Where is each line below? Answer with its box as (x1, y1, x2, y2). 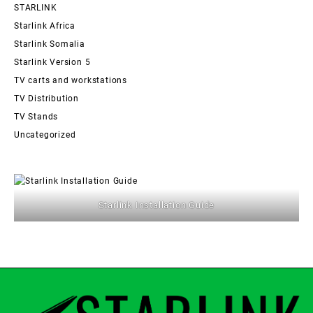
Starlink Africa (14, 21, 75, 31)
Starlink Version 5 (14, 57, 91, 67)
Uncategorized (14, 130, 76, 140)
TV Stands (14, 112, 59, 122)
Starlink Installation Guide (98, 199, 215, 210)
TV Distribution (14, 94, 79, 103)
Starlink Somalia (14, 39, 85, 49)
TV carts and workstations (14, 75, 127, 85)
